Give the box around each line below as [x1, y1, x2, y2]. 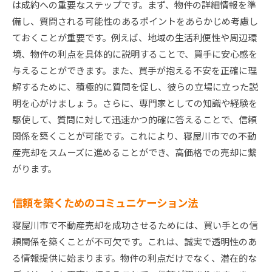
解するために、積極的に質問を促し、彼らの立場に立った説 [12, 80, 258, 93]
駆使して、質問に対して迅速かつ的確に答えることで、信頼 [12, 113, 257, 126]
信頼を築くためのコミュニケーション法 [12, 195, 198, 211]
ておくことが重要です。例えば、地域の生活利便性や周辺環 [12, 31, 257, 44]
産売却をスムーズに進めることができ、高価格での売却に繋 [12, 146, 257, 159]
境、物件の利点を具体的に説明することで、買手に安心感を [12, 47, 257, 61]
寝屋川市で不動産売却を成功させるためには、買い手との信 [12, 219, 258, 232]
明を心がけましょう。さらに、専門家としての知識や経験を [12, 97, 257, 110]
